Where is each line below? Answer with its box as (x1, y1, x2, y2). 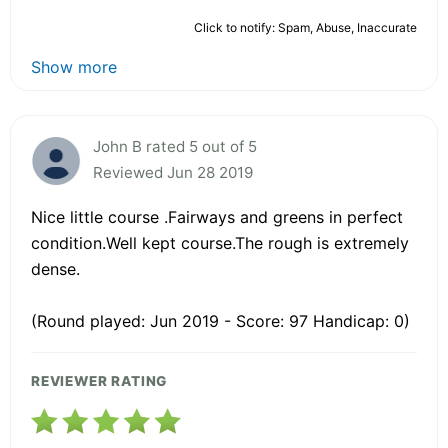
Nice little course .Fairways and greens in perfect (31, 206, 403, 227)
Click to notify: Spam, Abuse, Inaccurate (194, 19, 417, 35)
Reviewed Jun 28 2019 (93, 162, 253, 182)
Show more (31, 56, 117, 77)
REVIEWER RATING (31, 372, 168, 389)
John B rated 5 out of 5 (93, 136, 257, 156)
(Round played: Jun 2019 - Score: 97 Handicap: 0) (31, 310, 410, 331)
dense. (31, 258, 80, 279)
